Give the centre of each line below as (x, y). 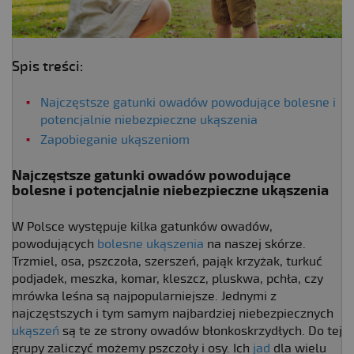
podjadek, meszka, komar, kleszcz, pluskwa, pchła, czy (168, 279)
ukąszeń (36, 331)
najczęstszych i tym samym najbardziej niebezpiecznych (173, 313)
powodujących (55, 244)
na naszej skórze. (255, 244)
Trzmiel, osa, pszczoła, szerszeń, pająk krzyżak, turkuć (167, 261)
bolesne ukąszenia (151, 244)
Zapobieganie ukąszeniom (115, 139)
